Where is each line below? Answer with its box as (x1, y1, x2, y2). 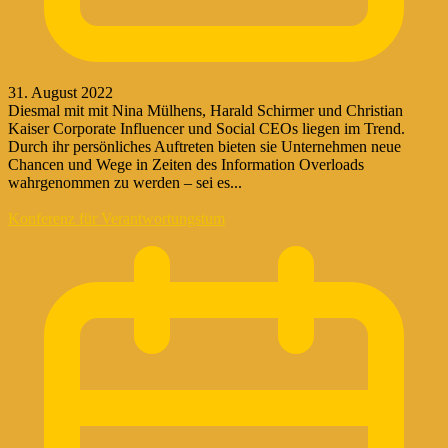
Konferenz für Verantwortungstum (8, 209, 225, 227)
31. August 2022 (8, 83, 113, 101)
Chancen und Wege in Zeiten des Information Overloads (8, 155, 364, 173)
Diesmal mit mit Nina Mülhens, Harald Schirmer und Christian (8, 101, 403, 119)
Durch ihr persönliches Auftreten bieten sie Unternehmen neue (8, 137, 401, 155)
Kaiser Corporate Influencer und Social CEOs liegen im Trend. (8, 119, 405, 137)
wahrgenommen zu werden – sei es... (8, 173, 242, 191)
